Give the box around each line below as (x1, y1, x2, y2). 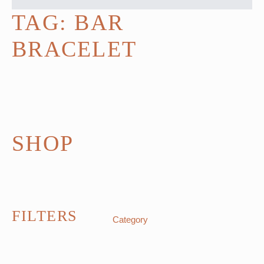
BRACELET (12, 37, 137, 61)
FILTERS (12, 207, 77, 225)
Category (112, 215, 148, 225)
